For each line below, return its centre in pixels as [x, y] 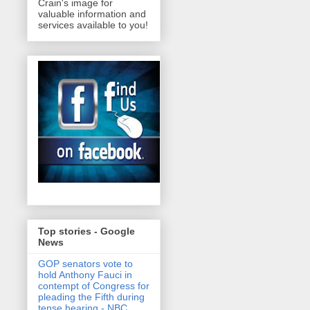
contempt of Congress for [94, 286]
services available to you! [93, 25]
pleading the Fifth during [91, 297]
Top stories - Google [86, 231]
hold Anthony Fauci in [85, 275]
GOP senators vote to [85, 264]
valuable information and [92, 13]
